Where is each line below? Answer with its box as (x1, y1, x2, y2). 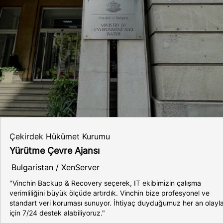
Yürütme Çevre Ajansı (9, 145, 100, 156)
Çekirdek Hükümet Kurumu (9, 131, 110, 141)
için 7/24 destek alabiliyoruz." (9, 209, 105, 217)
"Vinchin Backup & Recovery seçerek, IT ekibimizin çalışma (9, 179, 201, 187)
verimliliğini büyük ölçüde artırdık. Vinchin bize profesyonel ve (9, 189, 210, 197)
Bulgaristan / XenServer (11, 162, 100, 172)
